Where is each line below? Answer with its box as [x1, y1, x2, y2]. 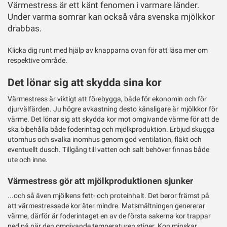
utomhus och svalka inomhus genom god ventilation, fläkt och [8, 135, 202, 144]
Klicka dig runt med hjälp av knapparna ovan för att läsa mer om [8, 46, 208, 55]
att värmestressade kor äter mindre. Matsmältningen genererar [8, 202, 205, 210]
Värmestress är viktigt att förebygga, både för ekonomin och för [8, 95, 207, 103]
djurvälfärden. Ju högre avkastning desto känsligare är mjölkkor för [8, 105, 218, 113]
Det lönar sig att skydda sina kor [8, 77, 162, 89]
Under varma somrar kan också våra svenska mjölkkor [8, 12, 215, 22]
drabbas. [8, 23, 42, 33]
